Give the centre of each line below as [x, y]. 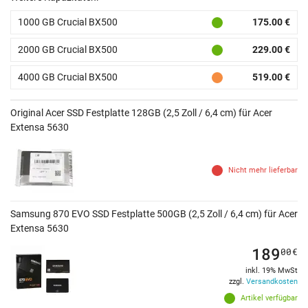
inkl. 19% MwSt [272, 271]
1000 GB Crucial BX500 [68, 22]
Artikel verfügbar [269, 298]
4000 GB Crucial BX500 [68, 77]
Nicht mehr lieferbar [263, 170]
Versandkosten [272, 282]
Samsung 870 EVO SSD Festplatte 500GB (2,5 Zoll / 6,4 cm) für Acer [154, 214]
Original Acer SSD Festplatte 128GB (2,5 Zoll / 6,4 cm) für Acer [141, 113]
